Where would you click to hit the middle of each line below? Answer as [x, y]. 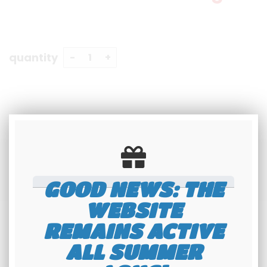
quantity [33, 57]
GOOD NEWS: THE [133, 189]
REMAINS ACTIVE [133, 231]
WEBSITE [133, 210]
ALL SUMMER [133, 252]
